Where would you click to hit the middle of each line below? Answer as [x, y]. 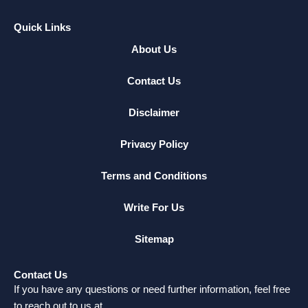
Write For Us [154, 207]
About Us [154, 49]
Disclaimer [154, 112]
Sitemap [154, 239]
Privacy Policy [154, 144]
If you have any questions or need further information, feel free [152, 289]
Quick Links [42, 27]
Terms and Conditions [154, 176]
